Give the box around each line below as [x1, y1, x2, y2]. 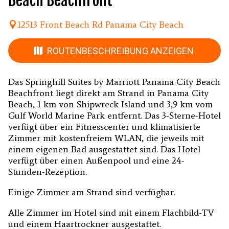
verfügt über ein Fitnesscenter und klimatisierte [8, 121, 200, 133]
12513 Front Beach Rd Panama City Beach [17, 18, 184, 30]
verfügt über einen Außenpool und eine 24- [8, 155, 185, 167]
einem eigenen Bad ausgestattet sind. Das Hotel [8, 144, 200, 155]
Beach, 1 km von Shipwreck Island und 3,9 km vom [8, 99, 213, 110]
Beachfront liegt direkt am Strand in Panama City [8, 87, 209, 99]
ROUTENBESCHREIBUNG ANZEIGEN [47, 45, 194, 56]
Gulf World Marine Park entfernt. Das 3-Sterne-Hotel [8, 110, 221, 122]
